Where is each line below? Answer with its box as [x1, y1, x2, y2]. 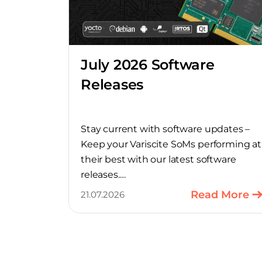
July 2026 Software [81, 56, 215, 73]
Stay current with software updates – [81, 123, 250, 135]
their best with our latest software [81, 153, 236, 165]
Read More [191, 188, 249, 201]
